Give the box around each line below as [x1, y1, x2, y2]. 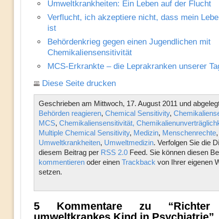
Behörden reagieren [38, 109, 101, 117]
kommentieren [38, 158, 85, 166]
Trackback [121, 158, 155, 166]
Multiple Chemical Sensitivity [38, 129, 130, 137]
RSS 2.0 [100, 148, 128, 156]
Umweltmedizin [104, 138, 153, 147]
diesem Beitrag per [38, 148, 101, 156]
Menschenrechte [162, 129, 216, 137]
